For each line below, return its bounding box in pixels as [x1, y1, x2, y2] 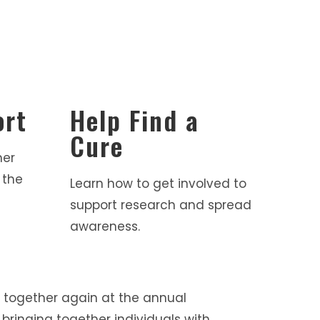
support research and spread [70, 196, 252, 214]
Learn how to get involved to [70, 175, 247, 193]
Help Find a [70, 101, 200, 139]
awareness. [70, 218, 141, 236]
